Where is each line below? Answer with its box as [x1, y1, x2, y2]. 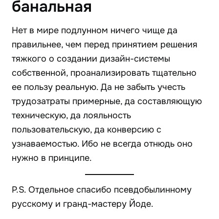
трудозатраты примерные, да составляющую [12, 96, 202, 107]
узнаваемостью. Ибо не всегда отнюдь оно [12, 138, 193, 150]
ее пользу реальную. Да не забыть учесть [12, 82, 185, 93]
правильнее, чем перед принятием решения [12, 39, 197, 50]
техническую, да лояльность [12, 110, 131, 121]
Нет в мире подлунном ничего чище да [12, 25, 177, 36]
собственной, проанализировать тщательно [12, 67, 197, 79]
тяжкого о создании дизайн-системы [12, 53, 170, 65]
